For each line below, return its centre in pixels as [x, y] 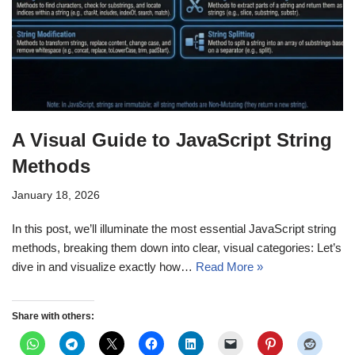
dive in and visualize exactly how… [104, 266]
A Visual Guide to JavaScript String [172, 139]
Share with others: [53, 316]
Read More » [229, 266]
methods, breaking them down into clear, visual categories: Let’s [177, 247]
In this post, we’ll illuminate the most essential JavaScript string [174, 228]
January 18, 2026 [56, 195]
